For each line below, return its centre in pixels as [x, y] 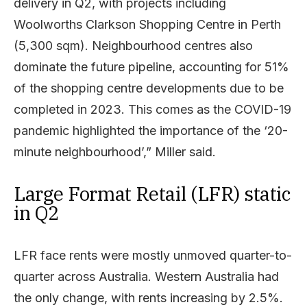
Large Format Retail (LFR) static [152, 193]
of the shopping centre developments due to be [149, 88]
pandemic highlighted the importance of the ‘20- [151, 130]
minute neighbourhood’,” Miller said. [115, 151]
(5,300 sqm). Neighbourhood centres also [133, 45]
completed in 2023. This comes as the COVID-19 [152, 109]
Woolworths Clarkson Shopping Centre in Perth [147, 24]
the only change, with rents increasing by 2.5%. [148, 297]
